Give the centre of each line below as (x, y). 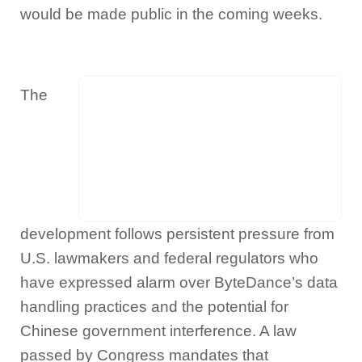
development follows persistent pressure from (177, 234)
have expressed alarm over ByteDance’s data (179, 282)
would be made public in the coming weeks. (171, 14)
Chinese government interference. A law (158, 331)
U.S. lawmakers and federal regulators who (169, 258)
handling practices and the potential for (154, 307)
